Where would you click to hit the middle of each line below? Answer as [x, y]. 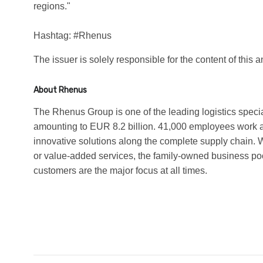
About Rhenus [60, 90]
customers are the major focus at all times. [120, 170]
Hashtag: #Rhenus [73, 35]
